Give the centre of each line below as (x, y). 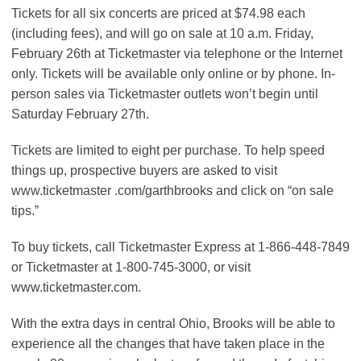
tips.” (25, 211)
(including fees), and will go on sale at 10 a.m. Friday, (162, 34)
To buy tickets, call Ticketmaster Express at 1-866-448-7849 (180, 247)
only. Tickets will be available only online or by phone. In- (173, 74)
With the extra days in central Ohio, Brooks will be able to (173, 324)
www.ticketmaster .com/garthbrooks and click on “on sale (172, 191)
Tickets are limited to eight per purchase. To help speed (168, 151)
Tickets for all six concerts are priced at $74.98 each (158, 14)
